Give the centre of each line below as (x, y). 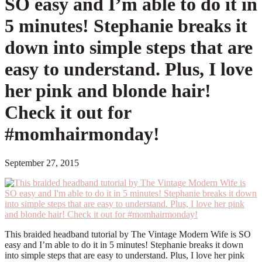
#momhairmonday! (82, 134)
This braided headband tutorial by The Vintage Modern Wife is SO (128, 234)
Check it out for (68, 113)
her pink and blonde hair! (108, 91)
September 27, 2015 (42, 163)
